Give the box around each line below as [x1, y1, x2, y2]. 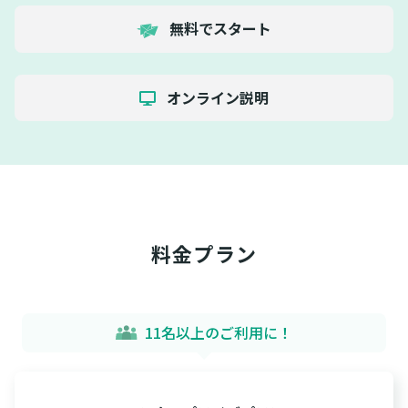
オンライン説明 [163, 86, 270, 108]
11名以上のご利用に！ [145, 321, 293, 343]
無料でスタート [166, 17, 271, 40]
